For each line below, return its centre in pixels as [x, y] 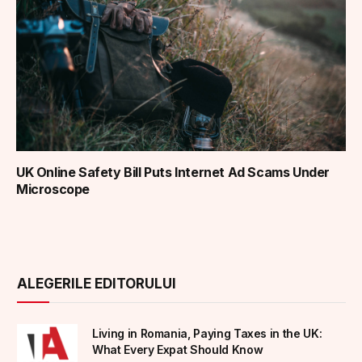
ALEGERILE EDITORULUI [97, 283]
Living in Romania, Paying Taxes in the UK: [207, 333]
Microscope [53, 189]
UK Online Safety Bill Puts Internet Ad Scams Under [173, 172]
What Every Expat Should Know [178, 349]
